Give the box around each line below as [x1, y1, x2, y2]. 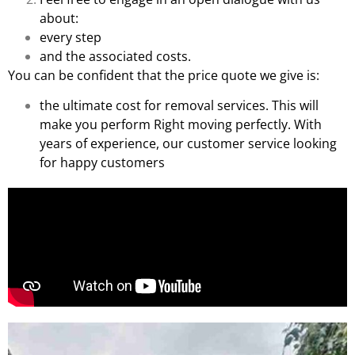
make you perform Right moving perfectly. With [40, 116, 322, 134]
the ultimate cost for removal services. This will [40, 97, 319, 115]
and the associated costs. [40, 47, 191, 65]
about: [40, 9, 78, 27]
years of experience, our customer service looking [40, 135, 337, 153]
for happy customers [40, 154, 165, 172]
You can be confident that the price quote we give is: [8, 66, 319, 84]
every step [40, 28, 101, 46]
